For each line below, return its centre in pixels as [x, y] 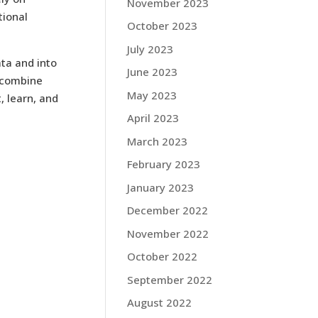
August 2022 [160, 302]
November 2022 [168, 233]
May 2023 [152, 95]
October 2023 [163, 26]
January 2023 [161, 187]
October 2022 [163, 256]
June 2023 [153, 72]
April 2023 [153, 118]
